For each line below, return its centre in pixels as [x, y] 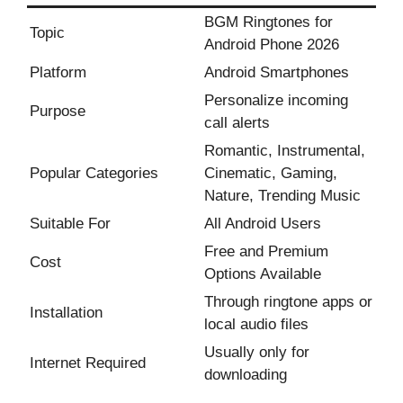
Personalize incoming [276, 100]
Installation [66, 312]
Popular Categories [94, 173]
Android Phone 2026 [272, 44]
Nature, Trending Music [282, 195]
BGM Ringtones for [269, 22]
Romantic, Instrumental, [285, 150]
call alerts [237, 122]
